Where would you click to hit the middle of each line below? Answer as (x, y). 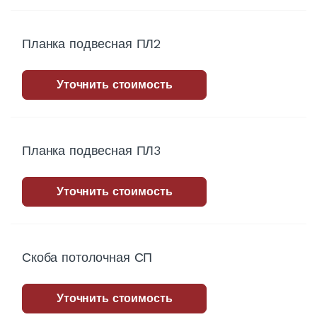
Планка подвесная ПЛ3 (92, 151)
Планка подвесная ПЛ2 (92, 44)
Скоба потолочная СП (87, 258)
